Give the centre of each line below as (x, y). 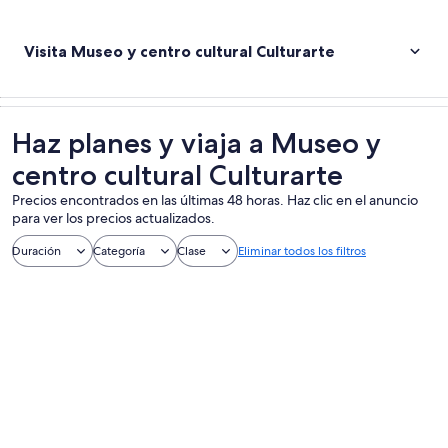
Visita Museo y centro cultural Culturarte (179, 51)
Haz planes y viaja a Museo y (196, 143)
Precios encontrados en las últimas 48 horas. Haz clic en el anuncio (215, 200)
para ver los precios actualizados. (113, 218)
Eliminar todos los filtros (302, 251)
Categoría (119, 251)
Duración (36, 251)
